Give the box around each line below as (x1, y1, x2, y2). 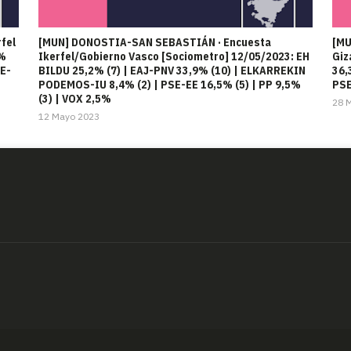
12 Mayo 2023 (38, 110, 100, 123)
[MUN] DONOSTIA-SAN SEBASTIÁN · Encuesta (38, 35, 271, 50)
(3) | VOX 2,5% (38, 92, 111, 107)
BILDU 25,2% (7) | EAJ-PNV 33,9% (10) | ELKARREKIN (38, 63, 306, 78)
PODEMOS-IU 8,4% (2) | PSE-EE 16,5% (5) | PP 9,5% (38, 78, 301, 92)
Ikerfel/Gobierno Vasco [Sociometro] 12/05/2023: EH (38, 49, 309, 64)
